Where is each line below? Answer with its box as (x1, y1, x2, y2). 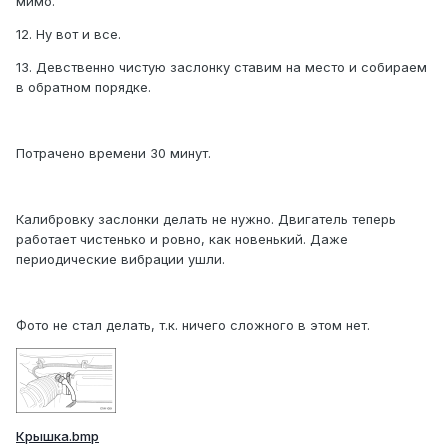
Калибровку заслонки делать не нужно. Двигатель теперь (16, 211, 396, 228)
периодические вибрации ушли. (16, 251, 225, 268)
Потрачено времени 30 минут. (16, 145, 211, 162)
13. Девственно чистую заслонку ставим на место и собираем (16, 59, 427, 76)
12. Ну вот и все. (16, 26, 121, 43)
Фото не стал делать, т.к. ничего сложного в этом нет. (16, 317, 370, 334)
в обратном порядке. (16, 79, 151, 96)
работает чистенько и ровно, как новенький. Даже (16, 231, 348, 248)
